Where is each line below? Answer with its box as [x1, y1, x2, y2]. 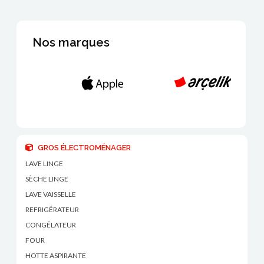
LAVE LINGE [25, 159, 64, 169]
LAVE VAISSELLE [25, 190, 77, 199]
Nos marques [32, 35, 110, 50]
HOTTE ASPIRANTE [25, 251, 87, 260]
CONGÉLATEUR [25, 220, 77, 230]
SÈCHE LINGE [25, 174, 69, 184]
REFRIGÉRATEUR [25, 205, 80, 214]
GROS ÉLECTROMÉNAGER [38, 143, 131, 153]
